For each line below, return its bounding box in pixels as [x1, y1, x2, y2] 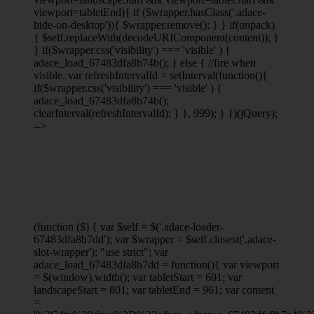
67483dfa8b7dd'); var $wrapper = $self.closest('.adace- [34, 233, 276, 245]
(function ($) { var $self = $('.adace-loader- [34, 220, 224, 233]
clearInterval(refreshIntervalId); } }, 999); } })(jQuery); [34, 107, 278, 119]
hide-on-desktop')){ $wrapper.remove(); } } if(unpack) [34, 18, 275, 31]
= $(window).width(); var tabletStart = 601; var [34, 271, 242, 283]
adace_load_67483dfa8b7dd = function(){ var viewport [34, 258, 279, 271]
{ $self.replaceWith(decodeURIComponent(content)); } [34, 31, 279, 43]
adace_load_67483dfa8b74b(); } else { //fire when [34, 56, 256, 69]
